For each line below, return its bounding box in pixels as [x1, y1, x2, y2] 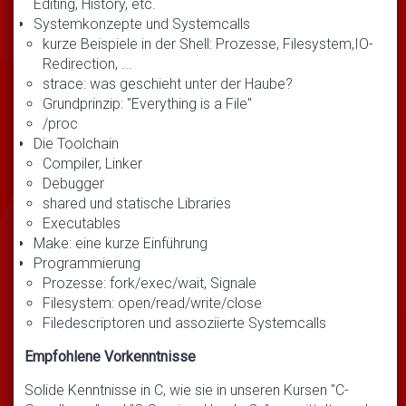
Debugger [43, 174, 104, 192]
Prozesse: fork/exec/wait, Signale [43, 274, 256, 292]
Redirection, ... [43, 54, 132, 72]
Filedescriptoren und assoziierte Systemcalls [43, 314, 326, 332]
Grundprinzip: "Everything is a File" [43, 94, 252, 112]
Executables [43, 214, 121, 232]
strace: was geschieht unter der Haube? [43, 74, 293, 92]
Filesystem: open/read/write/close [43, 294, 262, 312]
